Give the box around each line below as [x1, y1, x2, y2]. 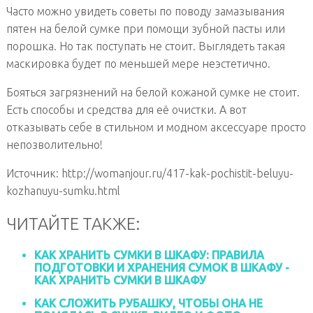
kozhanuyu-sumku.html [6, 184, 120, 198]
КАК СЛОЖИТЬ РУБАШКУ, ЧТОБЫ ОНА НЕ [34, 297, 263, 310]
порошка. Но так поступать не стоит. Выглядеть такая [6, 40, 285, 53]
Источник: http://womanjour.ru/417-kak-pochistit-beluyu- [6, 167, 293, 180]
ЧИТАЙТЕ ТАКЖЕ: [6, 214, 140, 234]
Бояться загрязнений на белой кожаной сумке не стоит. [6, 86, 300, 99]
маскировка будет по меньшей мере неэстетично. [6, 57, 270, 71]
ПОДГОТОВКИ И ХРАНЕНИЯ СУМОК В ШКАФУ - [34, 261, 289, 275]
